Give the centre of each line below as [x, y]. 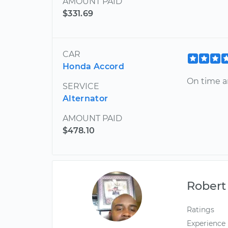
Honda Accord [93, 66]
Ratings [201, 210]
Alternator [85, 98]
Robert [207, 186]
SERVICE [81, 86]
